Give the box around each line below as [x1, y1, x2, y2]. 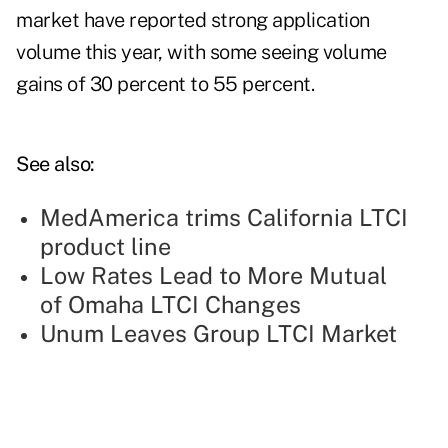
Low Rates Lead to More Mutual [40, 262, 387, 290]
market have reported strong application [16, 8, 370, 33]
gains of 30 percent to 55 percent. [16, 72, 314, 97]
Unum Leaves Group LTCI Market [40, 320, 397, 348]
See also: [16, 152, 95, 177]
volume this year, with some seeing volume [16, 40, 387, 65]
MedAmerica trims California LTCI [40, 204, 408, 232]
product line [40, 233, 171, 261]
